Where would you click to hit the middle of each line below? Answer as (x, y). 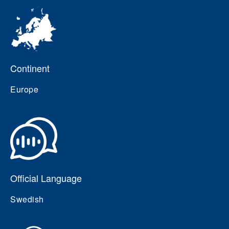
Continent (30, 68)
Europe (24, 89)
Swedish (27, 199)
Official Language (46, 178)
